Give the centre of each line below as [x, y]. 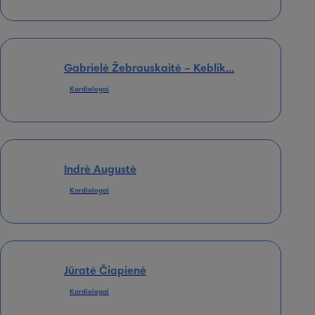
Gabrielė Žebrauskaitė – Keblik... [149, 69]
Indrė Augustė [100, 170]
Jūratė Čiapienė [105, 271]
